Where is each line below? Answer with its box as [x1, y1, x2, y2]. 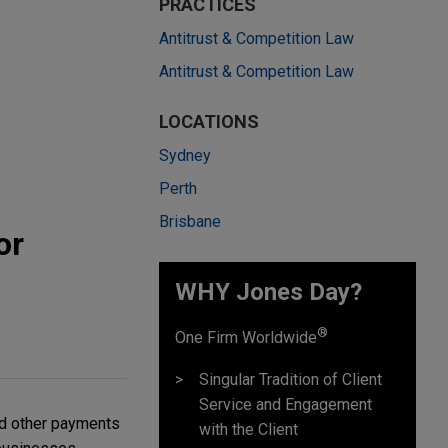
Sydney [159, 146, 211, 166]
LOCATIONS [159, 111, 259, 133]
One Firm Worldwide [175, 328, 317, 348]
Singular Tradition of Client [199, 369, 382, 389]
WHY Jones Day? [175, 278, 362, 307]
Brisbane [159, 212, 221, 232]
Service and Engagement [199, 394, 372, 414]
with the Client [199, 419, 298, 439]
